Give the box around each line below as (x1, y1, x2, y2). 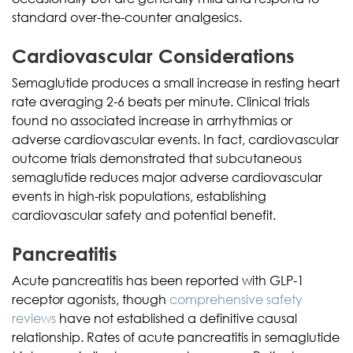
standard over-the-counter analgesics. (12, 9, 242, 25)
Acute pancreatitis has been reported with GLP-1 (12, 272, 304, 288)
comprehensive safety (169, 291, 303, 307)
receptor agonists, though (12, 291, 169, 307)
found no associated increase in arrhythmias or (12, 112, 292, 128)
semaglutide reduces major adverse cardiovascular (12, 169, 322, 185)
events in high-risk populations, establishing (12, 188, 266, 204)
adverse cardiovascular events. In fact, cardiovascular (12, 131, 339, 147)
